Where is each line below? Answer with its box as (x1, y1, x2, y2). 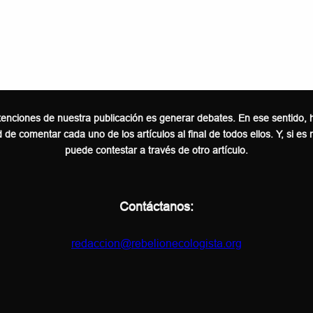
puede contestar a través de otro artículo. (65, 145, 248, 156)
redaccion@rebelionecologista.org (71, 238, 242, 250)
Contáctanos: (119, 200, 194, 214)
